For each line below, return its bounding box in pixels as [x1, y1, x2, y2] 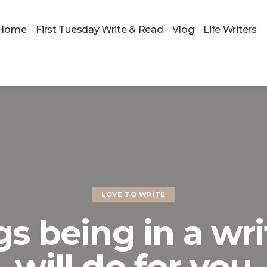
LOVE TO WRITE [101, 190, 166, 199]
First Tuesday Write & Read [36, 24, 163, 36]
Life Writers [203, 24, 257, 36]
